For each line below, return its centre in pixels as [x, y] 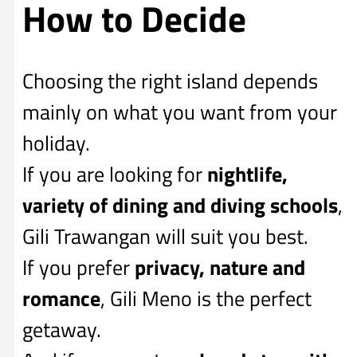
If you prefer [78, 268]
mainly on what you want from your [180, 112]
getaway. [62, 330]
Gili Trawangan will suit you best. [165, 237]
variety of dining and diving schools [180, 206]
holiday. [56, 143]
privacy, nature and [220, 268]
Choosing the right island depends [170, 81]
